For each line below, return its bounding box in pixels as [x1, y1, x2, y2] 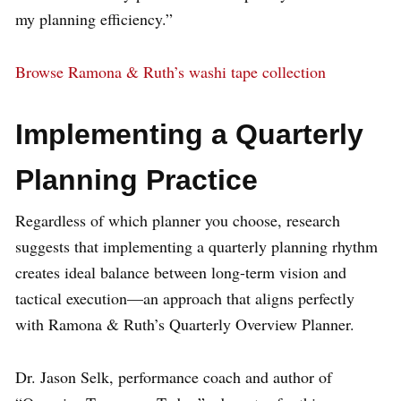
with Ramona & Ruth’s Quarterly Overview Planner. [15, 313, 354, 336]
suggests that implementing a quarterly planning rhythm [15, 235, 378, 258]
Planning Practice [15, 164, 258, 197]
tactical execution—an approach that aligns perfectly [15, 287, 354, 310]
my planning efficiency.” [15, 8, 173, 30]
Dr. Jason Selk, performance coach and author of [15, 366, 332, 388]
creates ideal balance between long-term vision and [15, 261, 346, 284]
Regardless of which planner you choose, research [15, 209, 340, 232]
